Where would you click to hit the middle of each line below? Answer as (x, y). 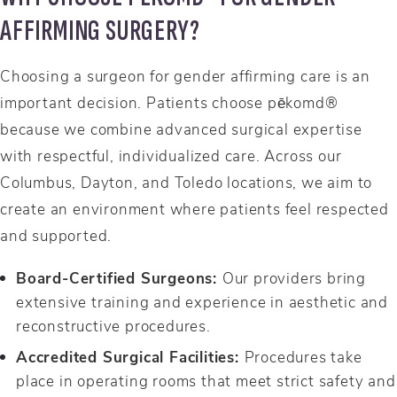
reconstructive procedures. (113, 325)
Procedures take (303, 356)
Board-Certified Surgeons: (119, 277)
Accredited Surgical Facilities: (130, 356)
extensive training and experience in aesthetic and (202, 301)
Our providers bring (294, 277)
